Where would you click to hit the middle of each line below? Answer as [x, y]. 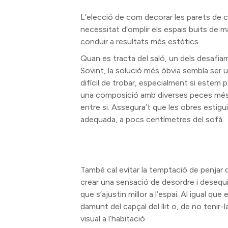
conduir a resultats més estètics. [140, 41]
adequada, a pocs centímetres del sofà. [152, 119]
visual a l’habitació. [114, 219]
